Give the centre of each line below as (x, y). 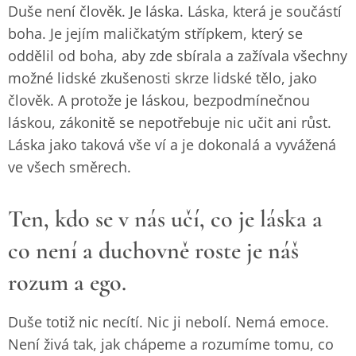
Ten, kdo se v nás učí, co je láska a (165, 219)
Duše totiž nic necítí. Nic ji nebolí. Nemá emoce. (168, 322)
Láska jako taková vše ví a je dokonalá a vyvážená (172, 145)
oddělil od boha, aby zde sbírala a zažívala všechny (178, 56)
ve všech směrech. (70, 167)
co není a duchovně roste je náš (153, 251)
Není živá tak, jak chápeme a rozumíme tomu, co (171, 344)
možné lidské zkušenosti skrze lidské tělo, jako (163, 78)
